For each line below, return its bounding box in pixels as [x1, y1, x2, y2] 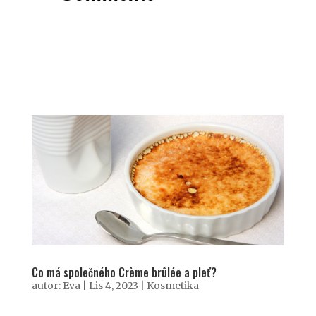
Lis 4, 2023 [88, 279, 138, 293]
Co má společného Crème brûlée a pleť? [31, 264, 217, 281]
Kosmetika [146, 279, 199, 293]
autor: [31, 279, 63, 293]
